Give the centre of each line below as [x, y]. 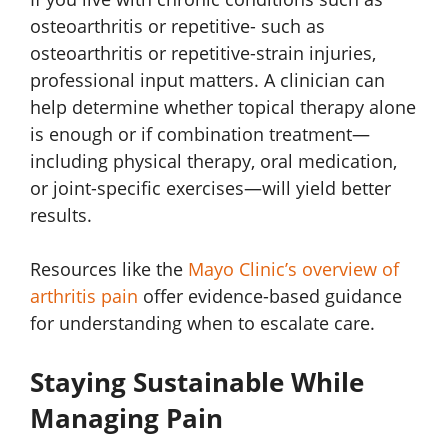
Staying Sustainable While [197, 381]
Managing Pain [126, 417]
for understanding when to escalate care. [202, 322]
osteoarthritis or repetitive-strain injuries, [203, 52]
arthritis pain [84, 295]
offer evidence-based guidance [270, 295]
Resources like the [106, 268]
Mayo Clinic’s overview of [293, 268]
